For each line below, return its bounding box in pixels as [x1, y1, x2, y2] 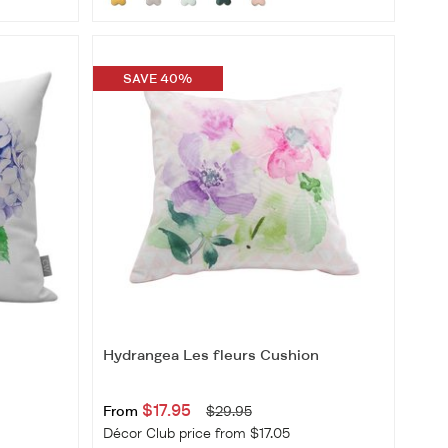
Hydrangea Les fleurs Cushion [102, 346, 319, 366]
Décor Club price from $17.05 [102, 425, 290, 443]
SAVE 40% [123, 70, 193, 87]
